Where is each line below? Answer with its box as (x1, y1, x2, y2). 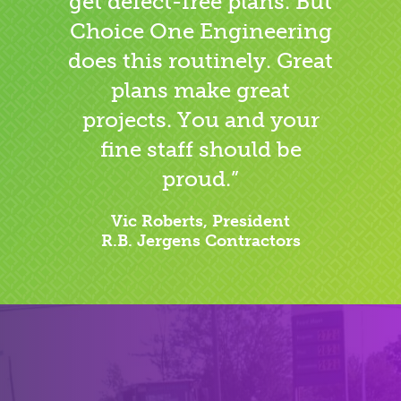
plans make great (111, 77, 290, 103)
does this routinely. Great (68, 47, 333, 73)
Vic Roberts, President (111, 211, 290, 231)
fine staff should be (99, 136, 302, 162)
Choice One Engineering (69, 18, 332, 44)
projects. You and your (81, 107, 320, 132)
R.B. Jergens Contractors (100, 231, 301, 251)
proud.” (162, 166, 239, 192)
